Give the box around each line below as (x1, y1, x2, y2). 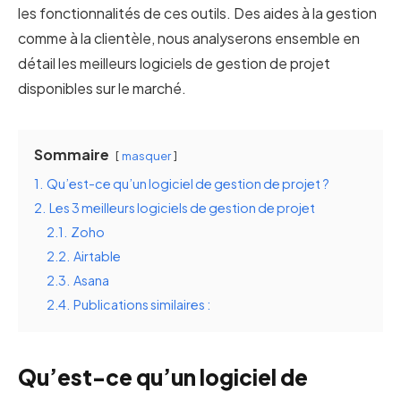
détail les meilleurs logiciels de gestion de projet (18, 54, 330, 73)
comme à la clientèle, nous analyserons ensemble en (18, 29, 360, 47)
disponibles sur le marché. (18, 79, 186, 98)
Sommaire (34, 145, 109, 164)
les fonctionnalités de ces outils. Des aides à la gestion (18, 4, 377, 22)
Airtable (73, 248, 121, 264)
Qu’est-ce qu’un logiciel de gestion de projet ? (47, 175, 329, 192)
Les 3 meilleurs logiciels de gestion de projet (49, 200, 315, 216)
